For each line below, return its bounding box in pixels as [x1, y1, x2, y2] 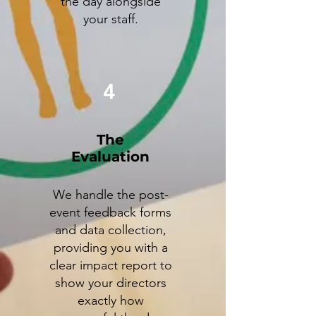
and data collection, [54, 222, 166, 238]
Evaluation [71, 148, 150, 165]
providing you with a [53, 240, 168, 255]
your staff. [83, 11, 138, 27]
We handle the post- [52, 187, 169, 202]
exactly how [77, 293, 144, 308]
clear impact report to [49, 257, 172, 273]
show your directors [54, 275, 166, 291]
